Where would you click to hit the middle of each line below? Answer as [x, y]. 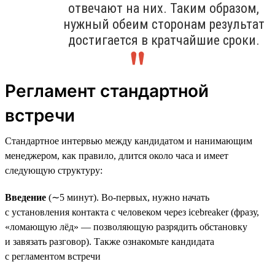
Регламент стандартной [107, 91]
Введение [27, 197]
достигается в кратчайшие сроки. [164, 40]
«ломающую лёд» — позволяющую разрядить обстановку [126, 227]
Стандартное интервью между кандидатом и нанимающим [129, 141]
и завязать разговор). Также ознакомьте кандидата [110, 241]
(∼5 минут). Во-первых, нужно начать [129, 197]
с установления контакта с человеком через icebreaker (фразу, [132, 212]
